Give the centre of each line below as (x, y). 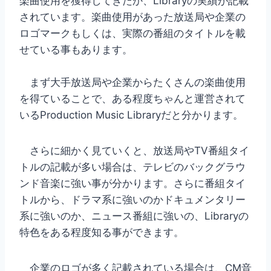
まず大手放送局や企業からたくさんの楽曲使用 (132, 83)
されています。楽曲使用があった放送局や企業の (132, 17)
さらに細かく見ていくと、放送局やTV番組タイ (134, 151)
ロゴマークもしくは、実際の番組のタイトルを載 (132, 34)
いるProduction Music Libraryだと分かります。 (131, 115)
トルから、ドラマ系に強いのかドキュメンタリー (132, 200)
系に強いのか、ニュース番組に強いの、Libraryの (134, 216)
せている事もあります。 (76, 50)
